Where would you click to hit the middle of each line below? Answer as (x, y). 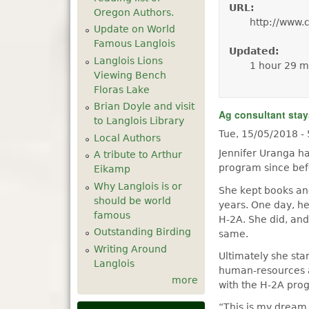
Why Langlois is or (138, 186)
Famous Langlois (134, 43)
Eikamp (112, 169)
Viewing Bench (130, 75)
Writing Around (130, 249)
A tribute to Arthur (138, 154)
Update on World (134, 29)
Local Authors (127, 138)
